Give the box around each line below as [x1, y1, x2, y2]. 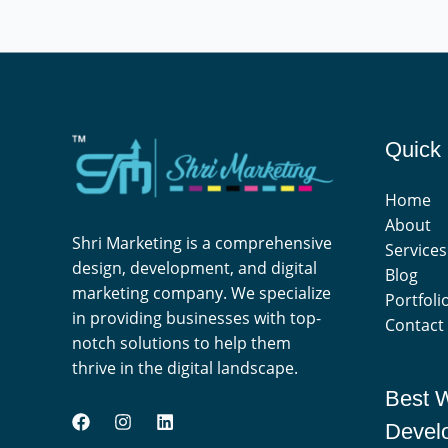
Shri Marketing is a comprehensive [72, 231, 332, 254]
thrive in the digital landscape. [72, 356, 298, 379]
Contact [384, 313, 444, 336]
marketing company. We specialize [72, 281, 331, 304]
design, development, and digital [72, 256, 317, 279]
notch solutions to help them [72, 331, 291, 354]
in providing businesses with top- [72, 306, 321, 329]
